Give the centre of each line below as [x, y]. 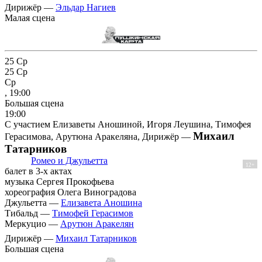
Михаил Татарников [96, 238]
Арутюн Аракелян [97, 223]
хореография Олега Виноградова [70, 192]
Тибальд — [28, 213]
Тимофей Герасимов [93, 213]
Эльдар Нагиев [86, 8]
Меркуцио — [32, 223]
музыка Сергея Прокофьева [59, 181]
